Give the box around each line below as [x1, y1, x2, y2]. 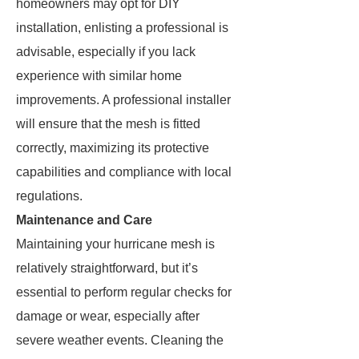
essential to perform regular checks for [16, 285, 232, 299]
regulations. [16, 189, 83, 203]
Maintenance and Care [16, 213, 152, 227]
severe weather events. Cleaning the [16, 333, 224, 347]
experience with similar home [16, 69, 182, 83]
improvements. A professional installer [16, 93, 231, 107]
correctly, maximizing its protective [16, 141, 209, 155]
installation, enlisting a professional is [16, 21, 228, 34]
